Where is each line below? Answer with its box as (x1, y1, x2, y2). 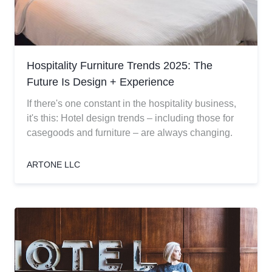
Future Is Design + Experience (27, 76, 174, 88)
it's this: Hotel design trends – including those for (27, 113, 234, 123)
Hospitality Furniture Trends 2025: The (27, 59, 212, 72)
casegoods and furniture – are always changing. (27, 127, 233, 138)
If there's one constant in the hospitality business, (27, 98, 236, 109)
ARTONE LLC (27, 160, 80, 169)
